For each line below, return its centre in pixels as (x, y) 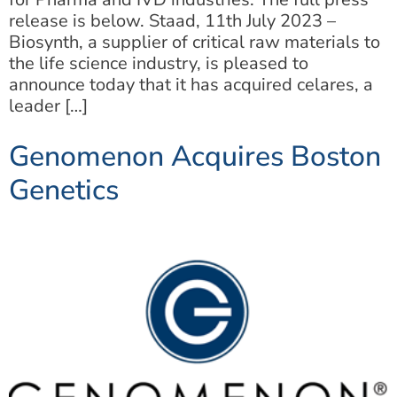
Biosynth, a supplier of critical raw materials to (195, 43)
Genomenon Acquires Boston (195, 157)
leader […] (48, 106)
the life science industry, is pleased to (159, 64)
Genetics (64, 191)
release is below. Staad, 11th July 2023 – (172, 21)
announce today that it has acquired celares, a (191, 85)
